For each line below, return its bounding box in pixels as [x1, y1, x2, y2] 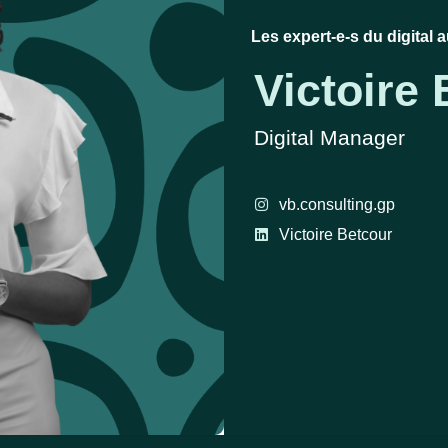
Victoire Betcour [279, 225, 392, 243]
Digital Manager [254, 126, 405, 150]
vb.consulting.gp [279, 195, 395, 213]
